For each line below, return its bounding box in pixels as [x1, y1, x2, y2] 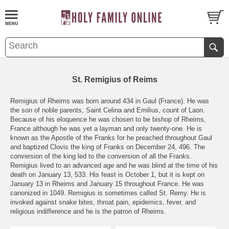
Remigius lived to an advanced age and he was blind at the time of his [10, 161, 218, 169]
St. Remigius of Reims [72, 75, 157, 84]
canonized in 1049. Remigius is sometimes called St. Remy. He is [10, 189, 206, 197]
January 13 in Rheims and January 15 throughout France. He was [10, 179, 204, 188]
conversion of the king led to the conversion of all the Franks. [10, 152, 192, 160]
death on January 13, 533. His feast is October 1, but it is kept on [10, 170, 204, 178]
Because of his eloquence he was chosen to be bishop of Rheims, [10, 115, 206, 123]
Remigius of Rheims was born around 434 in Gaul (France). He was [10, 97, 209, 105]
